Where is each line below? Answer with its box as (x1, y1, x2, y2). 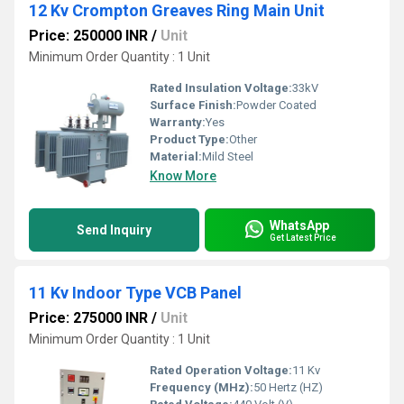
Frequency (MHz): (150, 381, 253, 394)
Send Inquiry (77, 223, 151, 237)
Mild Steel (202, 150, 253, 163)
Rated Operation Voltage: (150, 363, 292, 377)
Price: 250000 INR (29, 27, 148, 44)
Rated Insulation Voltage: (150, 81, 292, 95)
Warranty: (150, 115, 206, 129)
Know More (150, 169, 216, 183)
